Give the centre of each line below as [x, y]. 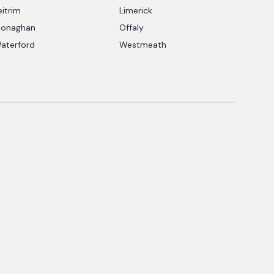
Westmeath [143, 45]
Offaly [131, 28]
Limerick [135, 10]
